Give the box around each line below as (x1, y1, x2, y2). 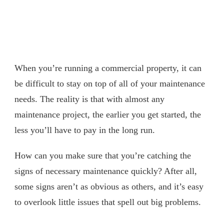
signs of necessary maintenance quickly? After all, (14, 165, 197, 176)
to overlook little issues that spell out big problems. (14, 196, 201, 207)
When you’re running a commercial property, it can (14, 62, 201, 73)
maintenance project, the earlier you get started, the (14, 109, 201, 119)
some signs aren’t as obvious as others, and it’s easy (14, 181, 203, 191)
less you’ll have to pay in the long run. (14, 124, 155, 135)
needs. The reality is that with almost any (14, 93, 164, 104)
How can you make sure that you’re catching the (14, 150, 191, 160)
